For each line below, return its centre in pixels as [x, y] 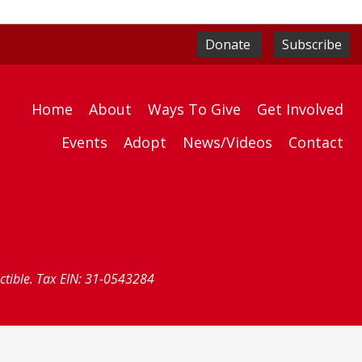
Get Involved [300, 109]
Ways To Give [194, 109]
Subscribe [312, 44]
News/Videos [227, 142]
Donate [228, 44]
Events [84, 142]
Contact [316, 142]
